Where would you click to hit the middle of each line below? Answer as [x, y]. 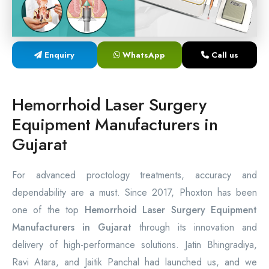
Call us [223, 55]
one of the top [48, 210]
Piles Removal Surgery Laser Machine [101, 46]
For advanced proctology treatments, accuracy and [134, 175]
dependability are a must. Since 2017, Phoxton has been [134, 192]
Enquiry [59, 55]
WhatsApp [143, 55]
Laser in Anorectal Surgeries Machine [101, 76]
